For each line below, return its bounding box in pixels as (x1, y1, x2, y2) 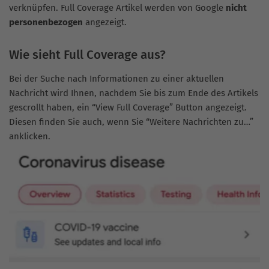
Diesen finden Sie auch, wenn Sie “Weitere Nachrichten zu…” (9, 116, 253, 128)
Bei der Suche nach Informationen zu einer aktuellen (9, 73, 224, 85)
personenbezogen (9, 17, 83, 28)
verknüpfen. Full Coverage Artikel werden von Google (9, 2, 226, 14)
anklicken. (9, 131, 50, 142)
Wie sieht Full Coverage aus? (9, 47, 166, 62)
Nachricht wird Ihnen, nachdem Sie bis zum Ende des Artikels (9, 88, 258, 99)
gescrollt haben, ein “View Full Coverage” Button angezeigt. (9, 102, 247, 113)
